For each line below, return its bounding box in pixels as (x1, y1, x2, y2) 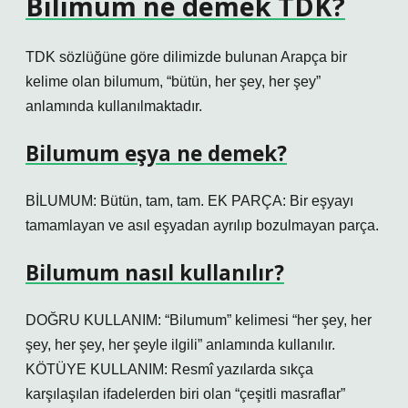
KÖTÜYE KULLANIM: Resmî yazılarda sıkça (25, 362, 313, 377)
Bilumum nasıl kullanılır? (25, 259, 284, 287)
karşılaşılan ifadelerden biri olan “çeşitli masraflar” (25, 386, 345, 402)
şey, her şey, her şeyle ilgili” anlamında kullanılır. (25, 337, 335, 352)
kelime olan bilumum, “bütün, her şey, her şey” (25, 74, 321, 89)
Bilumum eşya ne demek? (25, 139, 287, 168)
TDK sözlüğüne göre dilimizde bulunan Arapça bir (25, 49, 347, 65)
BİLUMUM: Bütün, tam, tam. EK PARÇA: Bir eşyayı (25, 193, 353, 209)
